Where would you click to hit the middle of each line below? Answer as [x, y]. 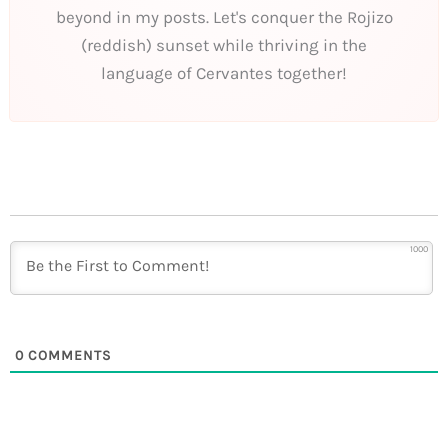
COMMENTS [68, 356]
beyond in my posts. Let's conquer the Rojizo [224, 17]
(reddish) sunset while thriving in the [224, 45]
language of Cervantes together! [224, 73]
